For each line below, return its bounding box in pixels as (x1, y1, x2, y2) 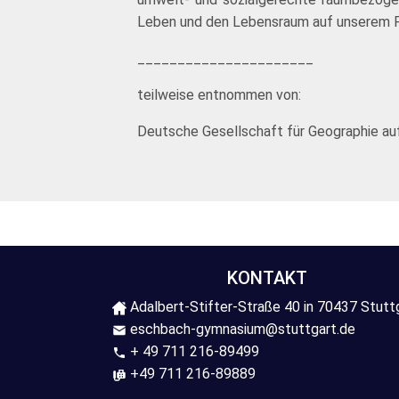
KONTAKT (227, 267, 307, 289)
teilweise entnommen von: (137, 86, 305, 103)
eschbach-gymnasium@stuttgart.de (126, 321, 355, 338)
